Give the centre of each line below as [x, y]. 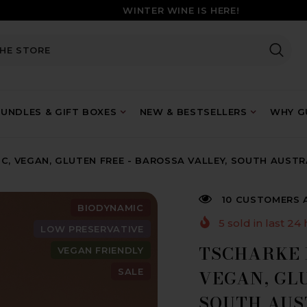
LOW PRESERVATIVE [92, 229]
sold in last [256, 223]
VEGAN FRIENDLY [100, 250]
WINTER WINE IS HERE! [181, 10]
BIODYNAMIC [111, 208]
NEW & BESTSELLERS [193, 112]
